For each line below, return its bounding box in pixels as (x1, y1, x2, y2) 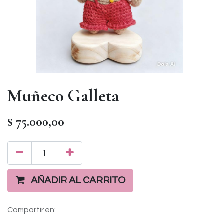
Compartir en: (7, 206, 56, 214)
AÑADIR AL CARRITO (31, 175, 125, 185)
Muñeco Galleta (7, 85, 119, 106)
